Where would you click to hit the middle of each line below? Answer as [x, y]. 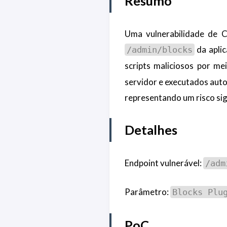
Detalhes [151, 130]
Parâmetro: [147, 192]
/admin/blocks [159, 49]
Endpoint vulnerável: [164, 163]
